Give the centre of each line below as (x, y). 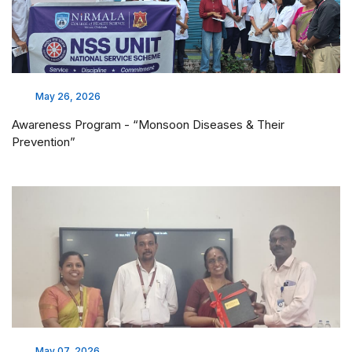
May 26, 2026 (68, 96)
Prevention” (44, 141)
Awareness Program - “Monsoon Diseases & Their (148, 124)
